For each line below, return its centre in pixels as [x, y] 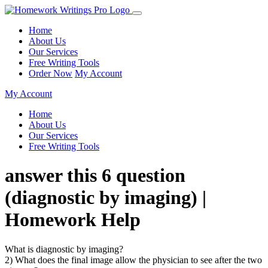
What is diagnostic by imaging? [64, 249]
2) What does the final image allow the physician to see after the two [133, 260]
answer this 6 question [95, 176]
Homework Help [73, 220]
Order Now [51, 73]
